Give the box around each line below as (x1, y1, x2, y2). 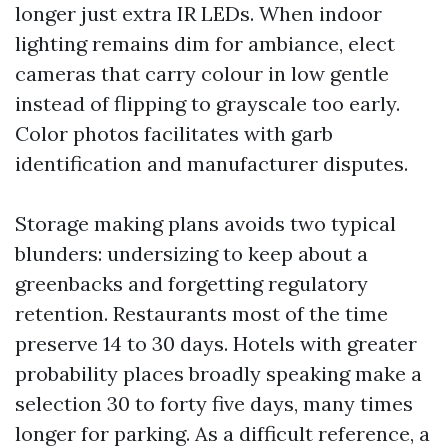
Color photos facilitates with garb (15, 121, 333, 146)
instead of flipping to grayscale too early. (15, 91, 400, 116)
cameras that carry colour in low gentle (15, 61, 389, 86)
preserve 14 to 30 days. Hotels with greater (15, 331, 417, 356)
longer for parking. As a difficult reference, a (15, 421, 430, 446)
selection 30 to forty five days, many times (15, 391, 413, 416)
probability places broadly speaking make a (15, 361, 422, 386)
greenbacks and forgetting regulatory (15, 271, 368, 296)
